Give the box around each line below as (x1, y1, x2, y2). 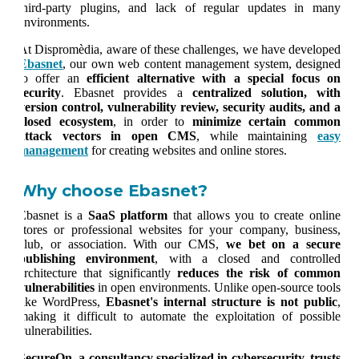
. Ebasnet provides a (61, 86, 192, 100)
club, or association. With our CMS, (18, 237, 226, 252)
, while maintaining (196, 129, 318, 143)
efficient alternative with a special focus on (87, 71, 341, 86)
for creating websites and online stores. (88, 143, 287, 158)
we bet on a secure (225, 237, 341, 252)
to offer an (18, 71, 87, 86)
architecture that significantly (18, 266, 178, 280)
